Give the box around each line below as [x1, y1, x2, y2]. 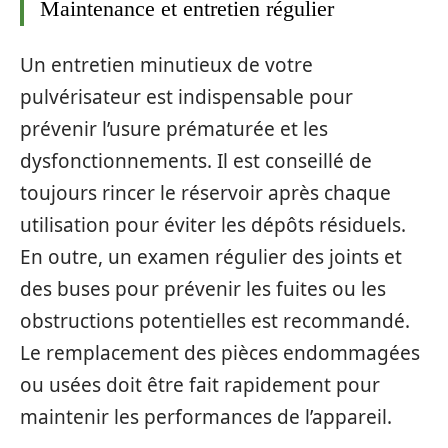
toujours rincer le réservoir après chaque [20, 179, 391, 206]
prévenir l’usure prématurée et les [20, 115, 328, 142]
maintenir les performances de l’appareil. [20, 403, 392, 430]
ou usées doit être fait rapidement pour [20, 371, 380, 398]
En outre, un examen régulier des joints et [20, 243, 402, 270]
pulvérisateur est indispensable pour [20, 83, 353, 110]
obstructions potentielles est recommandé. [20, 307, 410, 334]
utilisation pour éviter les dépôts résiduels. [20, 211, 406, 238]
